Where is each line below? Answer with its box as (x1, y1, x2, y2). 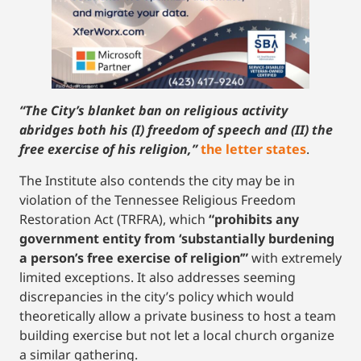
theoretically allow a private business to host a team (19, 306, 336, 325)
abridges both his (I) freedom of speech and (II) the (19, 121, 333, 139)
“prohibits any (209, 210, 299, 228)
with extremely (248, 248, 342, 267)
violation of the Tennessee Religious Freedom (19, 190, 296, 209)
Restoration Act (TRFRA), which (19, 210, 209, 228)
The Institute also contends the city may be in (19, 171, 295, 189)
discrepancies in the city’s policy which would (19, 287, 294, 305)
